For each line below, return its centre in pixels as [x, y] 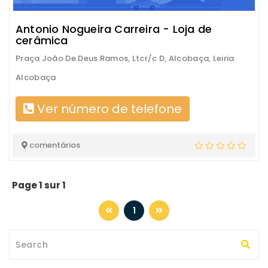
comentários [54, 145]
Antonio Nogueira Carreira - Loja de [114, 29]
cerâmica [42, 40]
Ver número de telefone [108, 109]
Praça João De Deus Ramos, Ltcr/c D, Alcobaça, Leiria [125, 58]
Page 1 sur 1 [39, 185]
